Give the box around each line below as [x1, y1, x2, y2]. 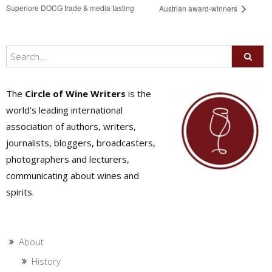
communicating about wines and [6, 169, 139, 182]
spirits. [6, 185, 34, 198]
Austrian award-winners [159, 3, 240, 14]
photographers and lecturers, [6, 152, 129, 165]
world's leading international [6, 103, 123, 116]
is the [126, 87, 151, 100]
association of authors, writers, [6, 120, 136, 132]
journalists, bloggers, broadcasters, [6, 136, 155, 149]
